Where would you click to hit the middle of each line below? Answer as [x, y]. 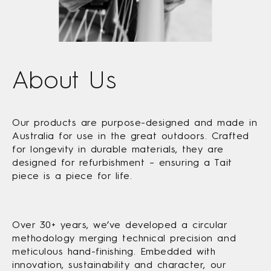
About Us [64, 80]
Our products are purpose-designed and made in [135, 123]
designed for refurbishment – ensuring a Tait [122, 163]
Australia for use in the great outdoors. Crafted [131, 136]
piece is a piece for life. [72, 176]
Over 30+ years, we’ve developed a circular [120, 225]
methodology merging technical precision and [124, 238]
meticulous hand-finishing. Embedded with [114, 252]
